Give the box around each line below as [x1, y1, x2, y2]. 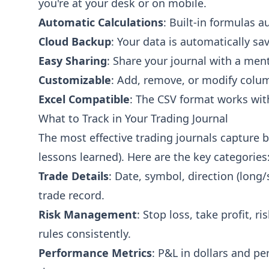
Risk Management [38, 207, 137, 222]
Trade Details [38, 169, 109, 183]
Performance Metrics [38, 246, 152, 260]
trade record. [38, 188, 104, 202]
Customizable [38, 73, 111, 87]
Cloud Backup [38, 34, 111, 49]
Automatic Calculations [38, 15, 163, 29]
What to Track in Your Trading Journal [38, 111, 228, 125]
